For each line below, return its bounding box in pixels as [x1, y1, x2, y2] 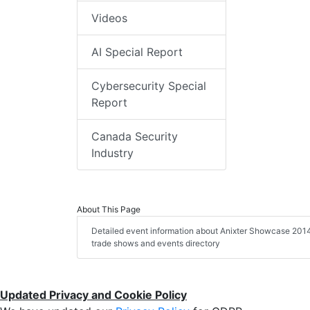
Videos [91, 11, 127, 26]
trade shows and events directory [91, 238, 220, 249]
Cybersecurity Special [91, 79, 206, 93]
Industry [91, 146, 134, 161]
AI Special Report [91, 45, 183, 60]
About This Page [77, 204, 140, 215]
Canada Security [91, 129, 178, 144]
